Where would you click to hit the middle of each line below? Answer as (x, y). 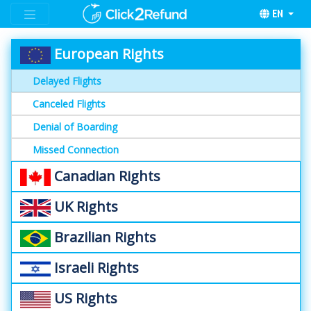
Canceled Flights (69, 103)
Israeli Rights (95, 267)
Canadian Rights (106, 176)
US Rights (84, 298)
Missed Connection (76, 149)
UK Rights (84, 206)
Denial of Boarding (75, 126)
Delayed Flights (67, 81)
